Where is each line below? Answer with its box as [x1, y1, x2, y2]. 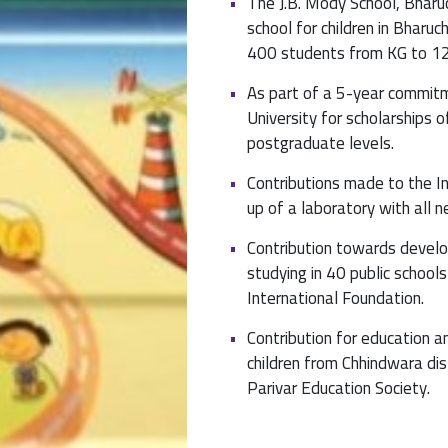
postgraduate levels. [246, 127, 394, 160]
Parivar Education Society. [246, 372, 430, 405]
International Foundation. [246, 282, 424, 315]
